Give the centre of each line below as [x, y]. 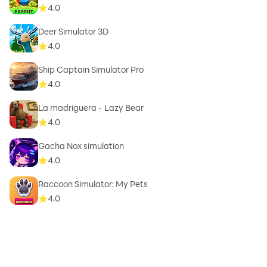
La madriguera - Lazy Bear [91, 108]
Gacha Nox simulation [81, 146]
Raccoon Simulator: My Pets [93, 184]
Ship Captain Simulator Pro [91, 70]
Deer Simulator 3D [73, 32]
